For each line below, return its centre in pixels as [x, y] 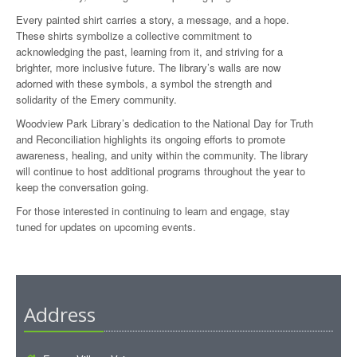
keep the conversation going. [82, 187]
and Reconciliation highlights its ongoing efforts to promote [151, 139]
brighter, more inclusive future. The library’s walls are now [148, 67]
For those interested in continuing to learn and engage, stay [153, 211]
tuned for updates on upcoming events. [106, 227]
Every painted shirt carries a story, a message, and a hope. [153, 20]
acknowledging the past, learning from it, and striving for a [149, 51]
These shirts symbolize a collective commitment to [134, 35]
